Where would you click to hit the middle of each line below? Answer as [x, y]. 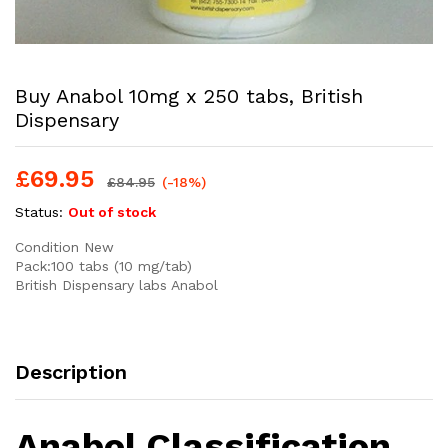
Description [71, 372]
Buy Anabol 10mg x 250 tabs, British [189, 96]
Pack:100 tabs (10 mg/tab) [103, 266]
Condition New [64, 247]
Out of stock [112, 212]
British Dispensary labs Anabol [116, 285]
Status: [39, 212]
